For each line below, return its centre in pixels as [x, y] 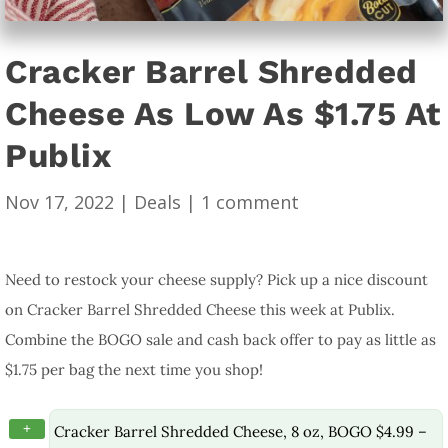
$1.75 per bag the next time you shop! [134, 369]
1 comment [250, 201]
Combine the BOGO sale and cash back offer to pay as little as [220, 339]
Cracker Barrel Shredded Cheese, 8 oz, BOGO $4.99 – [240, 431]
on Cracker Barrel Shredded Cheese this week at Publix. [200, 309]
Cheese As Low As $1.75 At [223, 113]
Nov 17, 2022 [59, 201]
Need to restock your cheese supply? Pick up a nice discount [216, 279]
